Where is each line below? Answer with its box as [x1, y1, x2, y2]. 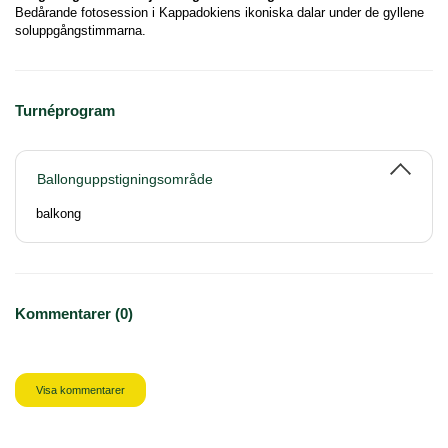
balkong [36, 206, 81, 221]
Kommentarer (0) [15, 305, 133, 322]
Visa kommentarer [36, 384, 125, 396]
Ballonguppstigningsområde [37, 171, 213, 187]
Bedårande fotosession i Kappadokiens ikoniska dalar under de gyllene [15, 5, 424, 20]
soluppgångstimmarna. [15, 23, 146, 38]
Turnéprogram [15, 102, 115, 119]
